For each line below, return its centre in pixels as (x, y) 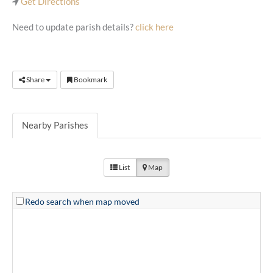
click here (154, 27)
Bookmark (90, 80)
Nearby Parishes (55, 126)
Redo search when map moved (82, 201)
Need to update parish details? (74, 27)
